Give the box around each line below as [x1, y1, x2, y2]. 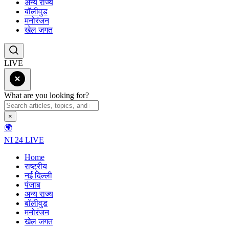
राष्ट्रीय [25, 162, 47, 171]
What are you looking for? [4, 90, 89, 100]
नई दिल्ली [25, 171, 52, 180]
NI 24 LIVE [4, 135, 44, 144]
